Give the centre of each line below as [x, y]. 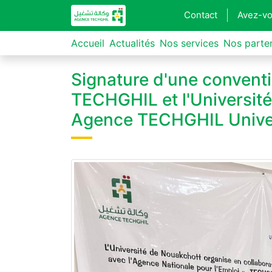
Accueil [88, 43]
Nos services [189, 43]
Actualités [132, 43]
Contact [201, 15]
